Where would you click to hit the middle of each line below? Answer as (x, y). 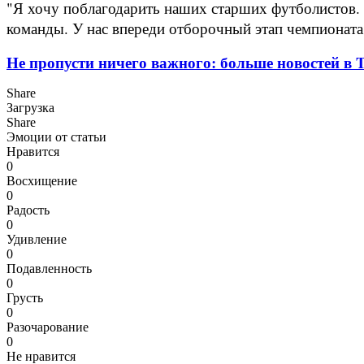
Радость (28, 210)
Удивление (37, 239)
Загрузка (30, 107)
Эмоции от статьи (56, 136)
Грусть (25, 297)
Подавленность (49, 268)
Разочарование (48, 327)
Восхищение (42, 180)
